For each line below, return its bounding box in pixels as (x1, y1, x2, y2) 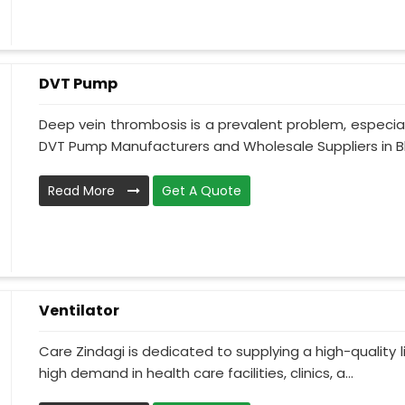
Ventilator (39, 300, 119, 321)
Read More (48, 182, 118, 201)
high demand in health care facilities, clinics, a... (39, 363, 353, 383)
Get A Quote (162, 182, 241, 201)
